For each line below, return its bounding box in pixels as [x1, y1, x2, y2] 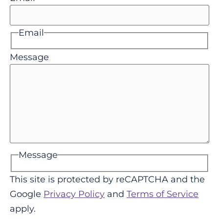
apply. [10, 203, 36, 214]
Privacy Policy [44, 188, 105, 199]
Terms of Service [127, 188, 198, 199]
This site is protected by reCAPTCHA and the [10, 174, 205, 185]
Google [10, 188, 44, 199]
